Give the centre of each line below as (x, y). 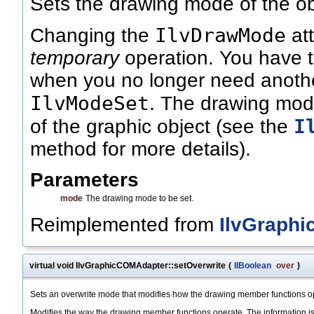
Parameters (84, 180)
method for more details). (141, 149)
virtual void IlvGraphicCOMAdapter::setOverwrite (128, 266)
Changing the (93, 36)
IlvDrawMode (220, 35)
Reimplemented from (125, 225)
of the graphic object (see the (162, 127)
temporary (75, 58)
